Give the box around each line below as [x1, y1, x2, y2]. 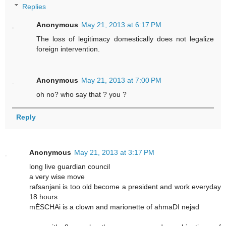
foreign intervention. [36, 44, 100, 53]
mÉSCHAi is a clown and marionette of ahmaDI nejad [29, 202, 199, 211]
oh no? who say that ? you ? [36, 90, 127, 98]
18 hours [29, 192, 58, 201]
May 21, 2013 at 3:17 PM [74, 148, 154, 156]
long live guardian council [29, 162, 110, 171]
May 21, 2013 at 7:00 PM [81, 76, 162, 84]
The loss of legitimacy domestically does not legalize [36, 34, 214, 43]
